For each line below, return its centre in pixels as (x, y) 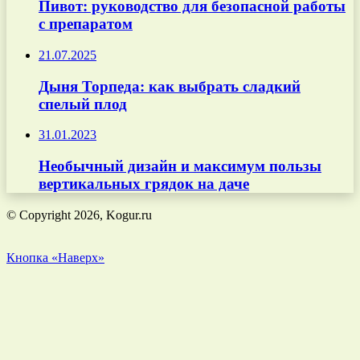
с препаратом (86, 24)
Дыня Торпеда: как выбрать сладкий (170, 86)
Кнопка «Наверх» (55, 257)
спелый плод (83, 104)
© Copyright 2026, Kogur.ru (79, 215)
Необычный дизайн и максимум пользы (180, 166)
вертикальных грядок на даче (144, 184)
